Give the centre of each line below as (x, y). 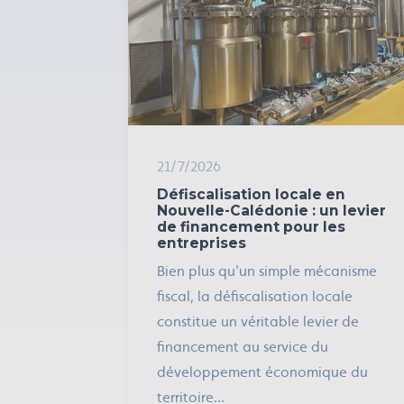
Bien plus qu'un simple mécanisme (267, 271)
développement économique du (262, 372)
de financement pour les (251, 227)
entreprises (202, 243)
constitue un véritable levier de (258, 321)
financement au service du (243, 347)
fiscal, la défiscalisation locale (255, 296)
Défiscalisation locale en (251, 194)
